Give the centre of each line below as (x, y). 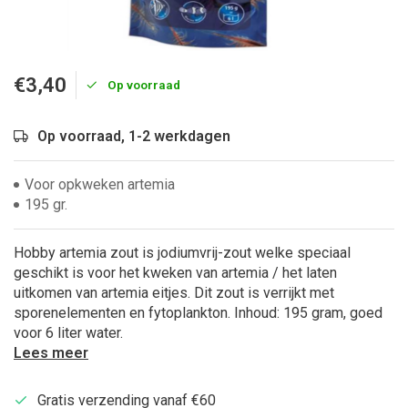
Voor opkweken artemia (100, 184)
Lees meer (51, 353)
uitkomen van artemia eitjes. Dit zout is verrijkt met (174, 293)
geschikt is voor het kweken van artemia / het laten (175, 273)
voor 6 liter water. (68, 333)
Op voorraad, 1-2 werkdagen (134, 136)
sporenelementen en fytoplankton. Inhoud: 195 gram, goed (198, 313)
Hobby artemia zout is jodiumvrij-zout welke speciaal (182, 253)
